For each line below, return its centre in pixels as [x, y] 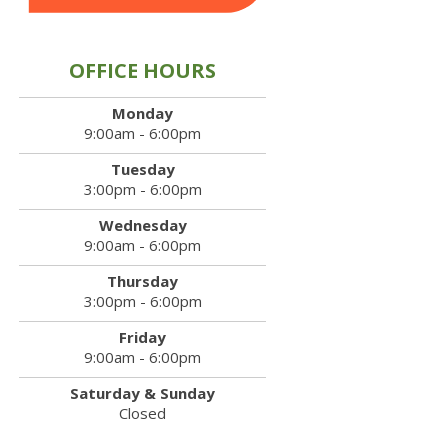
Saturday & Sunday [143, 392]
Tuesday [142, 168]
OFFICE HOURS [143, 70]
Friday [143, 336]
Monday [143, 112]
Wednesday [142, 224]
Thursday [143, 280]
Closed [143, 412]
